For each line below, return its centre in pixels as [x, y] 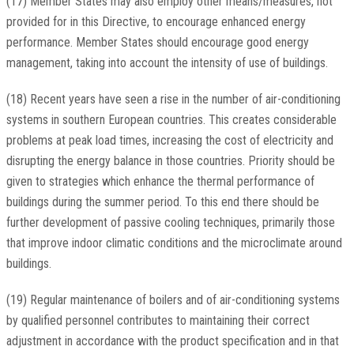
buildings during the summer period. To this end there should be [162, 202]
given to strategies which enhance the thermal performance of [160, 182]
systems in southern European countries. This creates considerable [171, 120]
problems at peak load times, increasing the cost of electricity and [169, 141]
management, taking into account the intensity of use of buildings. [167, 63]
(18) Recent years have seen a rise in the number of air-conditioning [173, 100]
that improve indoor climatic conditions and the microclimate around [174, 243]
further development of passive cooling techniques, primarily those [170, 223]
